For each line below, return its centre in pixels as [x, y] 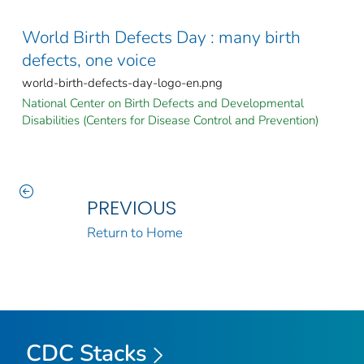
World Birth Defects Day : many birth [161, 37]
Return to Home [134, 232]
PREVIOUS [131, 207]
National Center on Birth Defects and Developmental [163, 103]
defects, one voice [89, 60]
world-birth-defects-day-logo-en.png [122, 82]
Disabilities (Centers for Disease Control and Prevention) [170, 120]
